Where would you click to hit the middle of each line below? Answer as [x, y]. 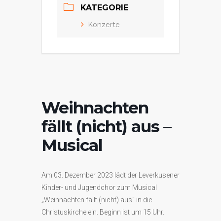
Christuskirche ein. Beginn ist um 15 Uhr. [103, 212]
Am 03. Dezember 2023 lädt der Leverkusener [110, 175]
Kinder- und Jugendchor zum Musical [99, 187]
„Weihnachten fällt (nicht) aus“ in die [97, 200]
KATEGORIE [104, 7]
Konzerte [104, 24]
